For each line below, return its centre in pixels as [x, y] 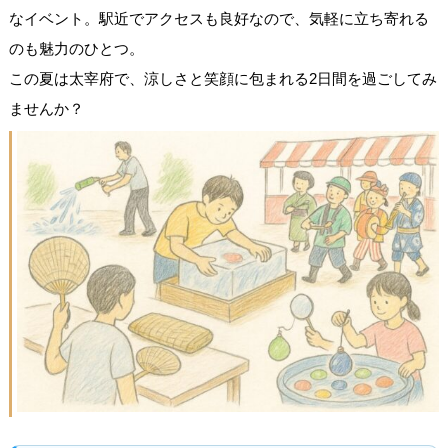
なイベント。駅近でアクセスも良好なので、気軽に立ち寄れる [218, 18]
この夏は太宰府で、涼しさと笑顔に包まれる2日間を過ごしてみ [222, 78]
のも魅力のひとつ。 [76, 48]
